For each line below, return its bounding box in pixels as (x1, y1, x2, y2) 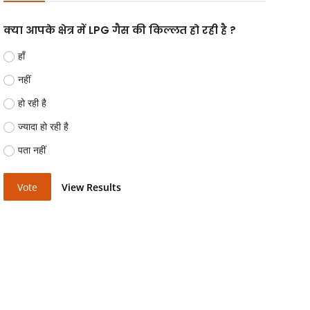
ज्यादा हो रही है (18, 120, 69, 133)
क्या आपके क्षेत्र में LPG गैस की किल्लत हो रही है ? (3, 23, 236, 37)
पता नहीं (18, 143, 46, 156)
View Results (62, 180, 122, 194)
